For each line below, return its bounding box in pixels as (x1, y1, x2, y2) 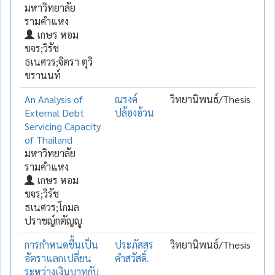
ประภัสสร (115, 238, 153, 251)
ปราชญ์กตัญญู (25, 214, 82, 227)
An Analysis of (25, 92, 83, 106)
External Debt (25, 106, 84, 119)
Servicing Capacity (25, 119, 101, 133)
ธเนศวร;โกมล (25, 200, 79, 214)
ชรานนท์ (25, 68, 61, 82)
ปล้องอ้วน (115, 106, 154, 119)
